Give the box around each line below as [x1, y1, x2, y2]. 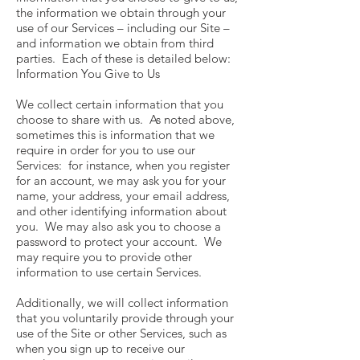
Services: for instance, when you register [16, 157, 230, 173]
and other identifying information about [16, 203, 227, 219]
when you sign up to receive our [16, 341, 185, 356]
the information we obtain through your [16, 5, 226, 20]
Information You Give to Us [16, 66, 160, 81]
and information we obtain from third [16, 35, 214, 51]
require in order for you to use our [16, 142, 195, 157]
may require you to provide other [16, 249, 192, 264]
